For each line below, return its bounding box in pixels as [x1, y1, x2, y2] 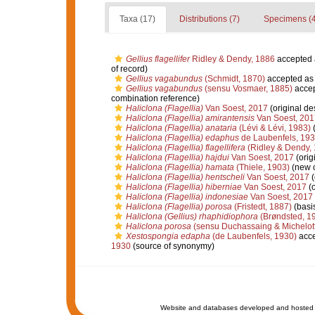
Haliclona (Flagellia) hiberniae [125, 182, 242, 192]
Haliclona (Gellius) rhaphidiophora [125, 212, 258, 221]
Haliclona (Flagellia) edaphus [125, 133, 239, 143]
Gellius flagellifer [125, 54, 190, 64]
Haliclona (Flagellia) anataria [125, 123, 237, 133]
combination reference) [110, 94, 200, 103]
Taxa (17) [119, 14, 155, 24]
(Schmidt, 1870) [202, 74, 265, 84]
